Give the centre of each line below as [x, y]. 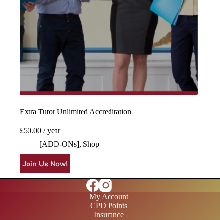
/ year [52, 131]
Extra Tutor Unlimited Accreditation [75, 112]
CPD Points [109, 206]
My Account [109, 197]
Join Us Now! [45, 164]
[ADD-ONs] [59, 144]
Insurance [109, 215]
